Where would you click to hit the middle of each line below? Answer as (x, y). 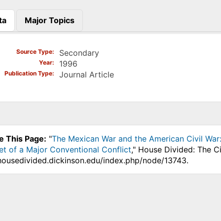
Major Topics (49, 20)
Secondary (79, 53)
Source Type (34, 51)
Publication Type (28, 73)
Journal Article (86, 74)
